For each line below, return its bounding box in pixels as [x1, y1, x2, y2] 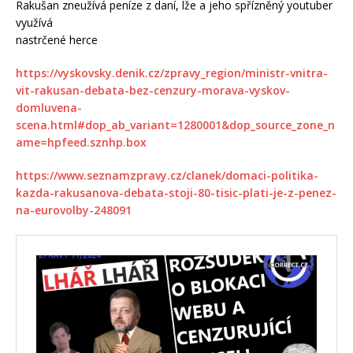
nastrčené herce [16, 32, 98, 47]
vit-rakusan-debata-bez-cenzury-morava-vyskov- [16, 82, 290, 98]
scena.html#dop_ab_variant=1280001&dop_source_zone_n [16, 117, 335, 132]
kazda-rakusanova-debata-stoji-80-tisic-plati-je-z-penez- [16, 184, 336, 200]
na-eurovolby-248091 [16, 202, 132, 217]
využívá [16, 14, 53, 30]
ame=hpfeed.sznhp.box [16, 134, 147, 150]
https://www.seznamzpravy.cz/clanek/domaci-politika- [16, 167, 318, 183]
